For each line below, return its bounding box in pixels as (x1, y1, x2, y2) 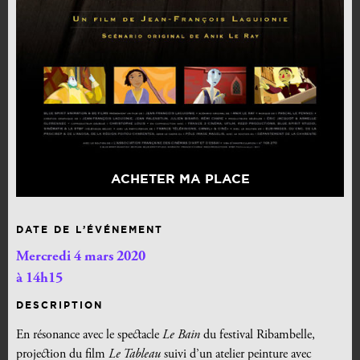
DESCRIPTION (16, 300, 103, 311)
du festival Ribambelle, (200, 329, 315, 342)
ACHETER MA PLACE (110, 171, 250, 186)
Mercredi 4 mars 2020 (16, 250, 145, 265)
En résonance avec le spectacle (16, 329, 162, 342)
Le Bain (162, 329, 200, 342)
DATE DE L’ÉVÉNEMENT (16, 224, 163, 235)
